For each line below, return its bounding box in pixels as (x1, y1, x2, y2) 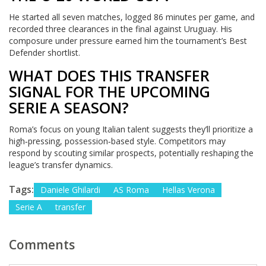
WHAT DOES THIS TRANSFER (9, 65, 210, 85)
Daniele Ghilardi (40, 183, 100, 195)
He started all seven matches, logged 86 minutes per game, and (9, 11, 255, 23)
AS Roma (113, 183, 149, 195)
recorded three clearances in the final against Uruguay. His (9, 23, 232, 34)
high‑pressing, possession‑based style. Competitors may (9, 135, 226, 147)
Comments (9, 236, 75, 253)
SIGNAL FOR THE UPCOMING (9, 81, 210, 102)
